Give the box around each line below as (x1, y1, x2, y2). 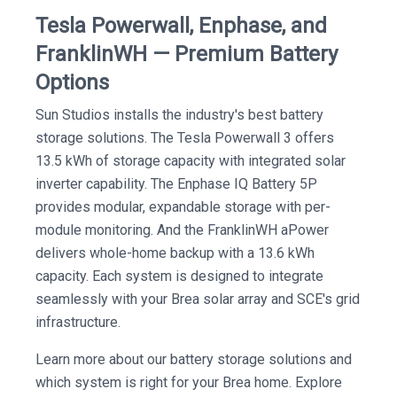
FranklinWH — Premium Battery (35, 42, 338, 66)
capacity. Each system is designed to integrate (35, 268, 323, 284)
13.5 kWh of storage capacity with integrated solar (35, 152, 346, 169)
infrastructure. (35, 314, 121, 331)
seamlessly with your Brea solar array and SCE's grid (35, 291, 360, 307)
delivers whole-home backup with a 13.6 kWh (35, 245, 315, 261)
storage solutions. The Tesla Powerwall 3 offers (35, 129, 334, 146)
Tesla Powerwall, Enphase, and (35, 13, 327, 38)
